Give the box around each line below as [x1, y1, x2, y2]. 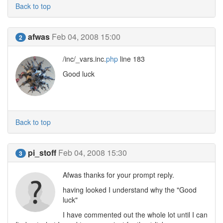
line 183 [118, 54, 145, 64]
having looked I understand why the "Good [63, 185, 197, 195]
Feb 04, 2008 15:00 [52, 31, 120, 42]
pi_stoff [28, 147, 56, 158]
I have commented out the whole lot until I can [63, 210, 208, 220]
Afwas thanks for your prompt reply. [63, 170, 174, 180]
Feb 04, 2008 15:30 [58, 147, 127, 158]
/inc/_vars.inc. [63, 54, 106, 64]
